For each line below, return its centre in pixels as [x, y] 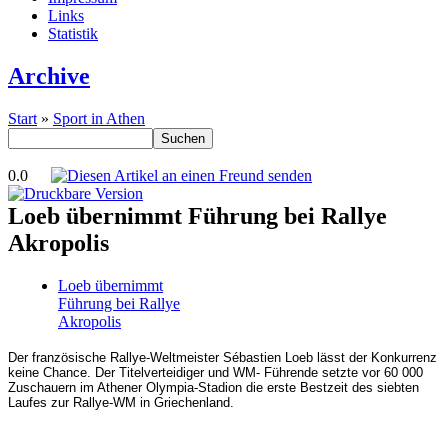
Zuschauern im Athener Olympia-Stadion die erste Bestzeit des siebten [213, 387]
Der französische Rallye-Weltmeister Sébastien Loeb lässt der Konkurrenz [222, 357]
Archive [49, 76]
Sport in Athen [99, 119]
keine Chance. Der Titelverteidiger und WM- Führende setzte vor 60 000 [215, 372]
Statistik [73, 34]
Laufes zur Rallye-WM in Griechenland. [121, 402]
